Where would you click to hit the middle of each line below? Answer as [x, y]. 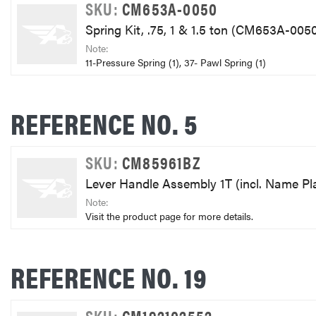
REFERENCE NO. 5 [104, 123]
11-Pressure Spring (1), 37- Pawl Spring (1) [176, 62]
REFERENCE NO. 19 [109, 277]
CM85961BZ [162, 162]
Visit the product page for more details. [169, 216]
